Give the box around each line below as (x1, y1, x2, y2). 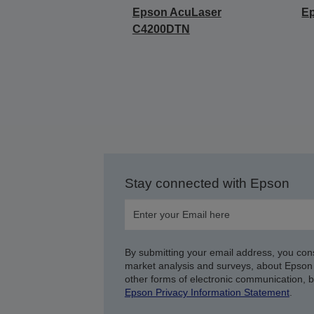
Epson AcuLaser (132, 6, 221, 18)
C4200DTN (132, 22, 190, 35)
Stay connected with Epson (124, 175, 289, 191)
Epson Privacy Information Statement (124, 286, 289, 298)
